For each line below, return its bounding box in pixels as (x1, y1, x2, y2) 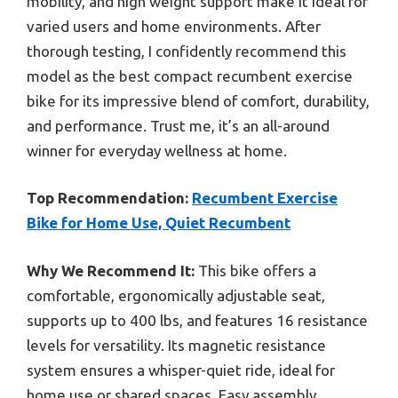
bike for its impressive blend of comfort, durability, (27, 92, 370, 109)
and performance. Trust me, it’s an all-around (27, 116, 330, 134)
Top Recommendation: (27, 189, 188, 207)
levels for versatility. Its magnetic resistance (27, 336, 326, 354)
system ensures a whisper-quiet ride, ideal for (27, 361, 335, 378)
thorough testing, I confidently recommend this (27, 42, 346, 60)
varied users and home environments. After (27, 17, 321, 35)
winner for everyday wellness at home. (27, 141, 287, 159)
